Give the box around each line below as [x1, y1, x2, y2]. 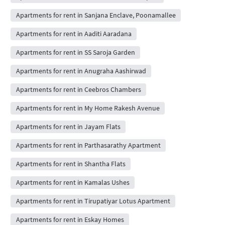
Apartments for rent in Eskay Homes [16, 215, 124, 224]
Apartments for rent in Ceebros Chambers [16, 85, 141, 94]
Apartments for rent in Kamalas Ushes [16, 178, 130, 187]
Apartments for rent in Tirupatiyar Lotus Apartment [16, 196, 170, 205]
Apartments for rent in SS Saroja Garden [16, 48, 135, 57]
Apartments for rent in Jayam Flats [16, 122, 121, 131]
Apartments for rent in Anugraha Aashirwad [16, 66, 146, 75]
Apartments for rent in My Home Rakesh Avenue [16, 103, 160, 113]
